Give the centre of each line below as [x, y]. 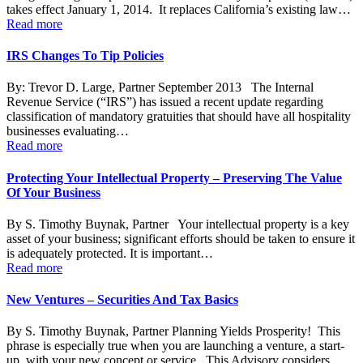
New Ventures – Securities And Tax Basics [122, 300]
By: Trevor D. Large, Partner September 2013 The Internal [160, 88]
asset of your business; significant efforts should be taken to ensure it [181, 238]
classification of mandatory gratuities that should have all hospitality [179, 117]
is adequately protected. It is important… [110, 253]
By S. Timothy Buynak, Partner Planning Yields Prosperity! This [173, 331]
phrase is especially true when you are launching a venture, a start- [175, 346]
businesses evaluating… [68, 131]
